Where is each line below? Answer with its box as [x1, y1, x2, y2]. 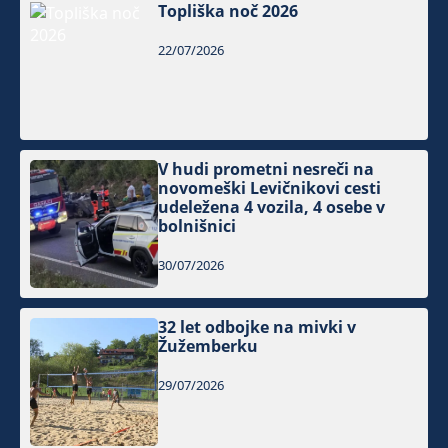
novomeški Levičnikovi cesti [158, 177, 382, 200]
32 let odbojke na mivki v [158, 316, 357, 339]
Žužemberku [158, 335, 259, 358]
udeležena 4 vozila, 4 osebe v [158, 196, 386, 219]
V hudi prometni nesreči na [158, 158, 375, 181]
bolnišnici [158, 215, 237, 238]
